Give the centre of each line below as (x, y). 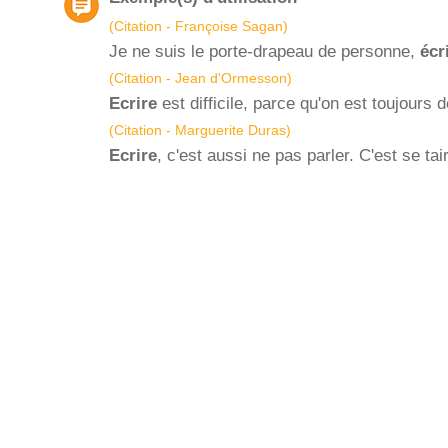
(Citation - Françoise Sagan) (198, 26)
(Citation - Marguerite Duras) (200, 130)
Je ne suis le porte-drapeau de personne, (264, 51)
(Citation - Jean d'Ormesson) (200, 78)
